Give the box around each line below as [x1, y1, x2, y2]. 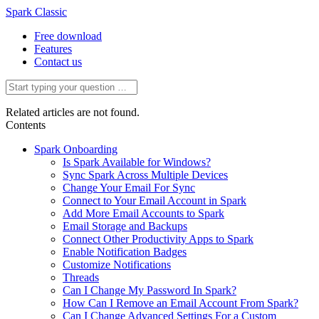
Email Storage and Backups [63, 220, 187, 232]
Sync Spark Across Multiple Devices [63, 169, 228, 181]
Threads [63, 271, 99, 283]
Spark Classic [6, 6, 67, 18]
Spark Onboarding [34, 143, 117, 155]
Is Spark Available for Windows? [63, 156, 211, 168]
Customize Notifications [63, 258, 171, 271]
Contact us [34, 56, 82, 68]
